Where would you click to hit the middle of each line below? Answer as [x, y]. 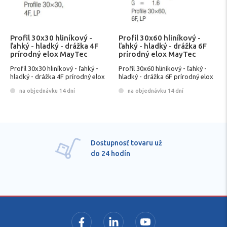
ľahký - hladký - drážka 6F [163, 46]
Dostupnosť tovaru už [126, 143]
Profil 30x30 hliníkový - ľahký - [54, 69]
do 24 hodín [110, 153]
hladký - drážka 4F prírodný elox [58, 77]
